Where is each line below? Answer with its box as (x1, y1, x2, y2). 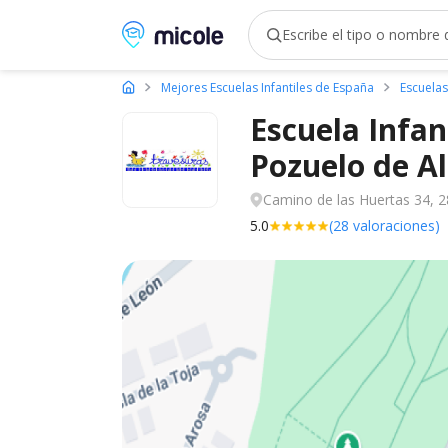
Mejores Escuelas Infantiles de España (161, 79, 374, 96)
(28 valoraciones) (329, 216, 440, 235)
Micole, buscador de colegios (121, 21, 336, 43)
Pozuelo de (250, 145, 417, 186)
